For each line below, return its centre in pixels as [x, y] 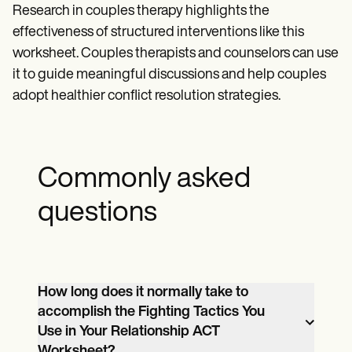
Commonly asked [144, 180]
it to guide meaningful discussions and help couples [169, 75]
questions [97, 213]
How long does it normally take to [143, 292]
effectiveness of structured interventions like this [158, 32]
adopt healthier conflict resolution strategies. [147, 96]
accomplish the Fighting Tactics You [151, 312]
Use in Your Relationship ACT [129, 332]
